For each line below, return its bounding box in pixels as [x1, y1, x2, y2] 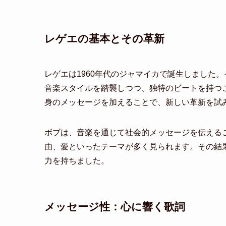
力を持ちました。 [44, 156, 109, 165]
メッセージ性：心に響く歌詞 [44, 201, 185, 213]
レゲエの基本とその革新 [44, 33, 164, 45]
